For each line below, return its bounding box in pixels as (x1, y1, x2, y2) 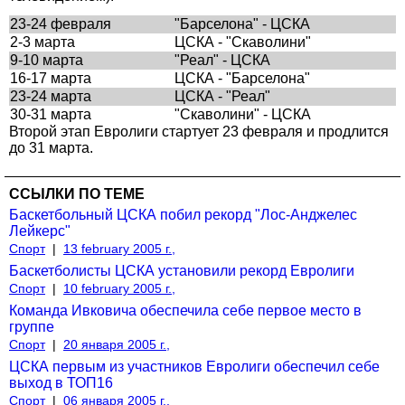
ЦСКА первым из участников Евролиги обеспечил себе (9, 358, 380, 374)
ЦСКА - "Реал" (174, 88, 270, 104)
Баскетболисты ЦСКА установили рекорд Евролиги (9, 262, 354, 278)
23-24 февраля (10, 15, 111, 32)
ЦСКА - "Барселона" (174, 70, 310, 86)
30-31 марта (10, 106, 91, 122)
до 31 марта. (9, 139, 93, 155)
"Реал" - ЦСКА (174, 52, 270, 68)
